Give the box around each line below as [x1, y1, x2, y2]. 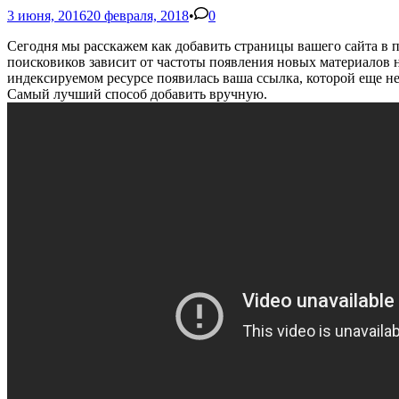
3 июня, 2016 [7, 7, 86, 23]
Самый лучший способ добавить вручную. [7, 85, 267, 102]
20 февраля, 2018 [86, 7, 189, 23]
